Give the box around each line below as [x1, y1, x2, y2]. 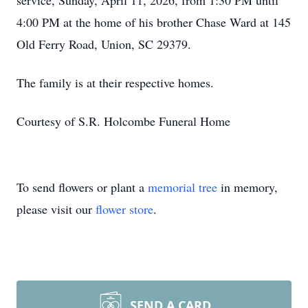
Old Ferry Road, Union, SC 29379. [16, 36, 191, 52]
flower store [96, 201, 153, 217]
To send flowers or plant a [16, 179, 148, 195]
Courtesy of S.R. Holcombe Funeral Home [16, 113, 230, 129]
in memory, [217, 179, 278, 195]
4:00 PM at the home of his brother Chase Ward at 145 [16, 14, 291, 30]
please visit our [16, 201, 96, 217]
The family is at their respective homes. [16, 74, 214, 91]
